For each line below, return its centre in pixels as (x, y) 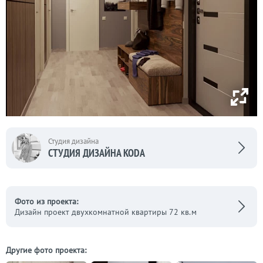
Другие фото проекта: (46, 250)
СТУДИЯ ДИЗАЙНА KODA (97, 153)
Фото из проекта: (46, 202)
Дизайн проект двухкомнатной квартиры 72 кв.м (106, 212)
